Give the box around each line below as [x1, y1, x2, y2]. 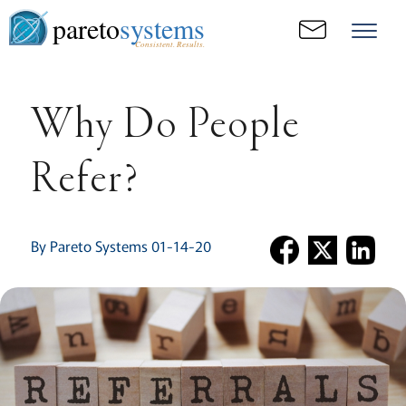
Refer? [30, 159, 140, 204]
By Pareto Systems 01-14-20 [30, 235, 211, 256]
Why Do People [30, 104, 300, 150]
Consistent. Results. [134, 38, 205, 49]
